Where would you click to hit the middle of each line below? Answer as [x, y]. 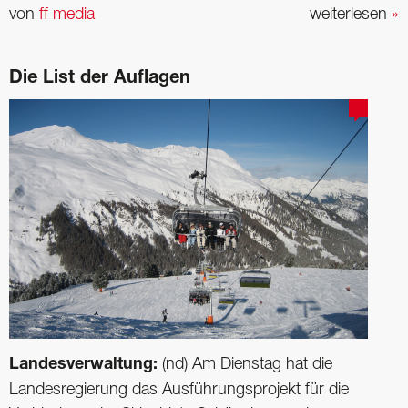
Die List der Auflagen [100, 80]
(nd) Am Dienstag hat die [247, 365]
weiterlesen [351, 15]
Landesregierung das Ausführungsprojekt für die [179, 390]
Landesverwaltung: [86, 366]
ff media [67, 15]
